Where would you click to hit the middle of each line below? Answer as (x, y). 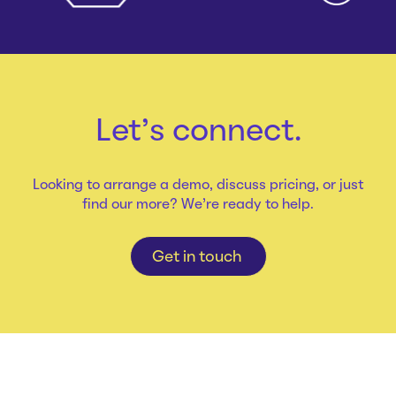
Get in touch (198, 257)
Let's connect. (198, 132)
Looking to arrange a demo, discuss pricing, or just (198, 185)
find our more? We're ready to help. (198, 205)
